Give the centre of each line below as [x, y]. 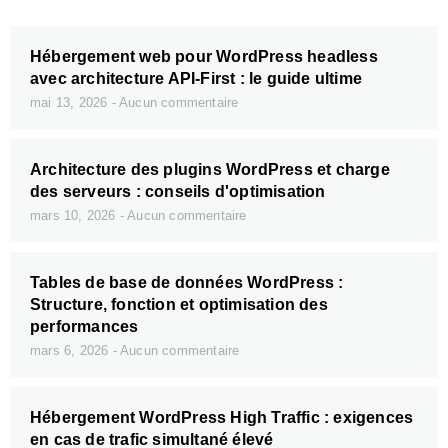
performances [84, 326]
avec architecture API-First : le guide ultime [196, 78]
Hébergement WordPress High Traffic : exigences [222, 417]
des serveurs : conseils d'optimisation [178, 191]
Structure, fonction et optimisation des [179, 304]
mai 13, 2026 [71, 102]
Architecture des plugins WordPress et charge [210, 169]
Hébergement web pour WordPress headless [204, 56]
